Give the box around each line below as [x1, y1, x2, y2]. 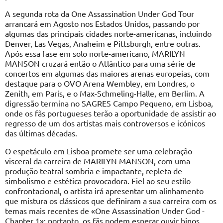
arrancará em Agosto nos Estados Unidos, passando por [5, 18, 200, 29]
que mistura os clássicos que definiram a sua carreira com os [5, 196, 217, 206]
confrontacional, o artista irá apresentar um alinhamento [5, 186, 204, 196]
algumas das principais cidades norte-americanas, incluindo [5, 28, 212, 39]
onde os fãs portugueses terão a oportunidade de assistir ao [5, 108, 216, 118]
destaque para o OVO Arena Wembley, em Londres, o [5, 78, 195, 89]
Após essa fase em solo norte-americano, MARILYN [5, 48, 185, 59]
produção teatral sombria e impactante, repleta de [5, 166, 182, 176]
